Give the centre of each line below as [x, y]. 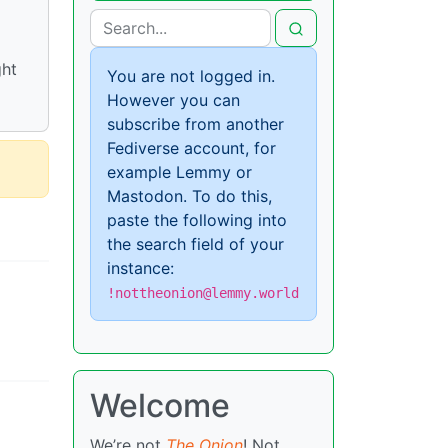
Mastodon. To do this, [189, 195]
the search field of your [195, 243]
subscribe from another [195, 123]
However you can [173, 99]
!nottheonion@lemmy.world [203, 292]
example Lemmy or [179, 171]
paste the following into [197, 219]
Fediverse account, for [191, 147]
